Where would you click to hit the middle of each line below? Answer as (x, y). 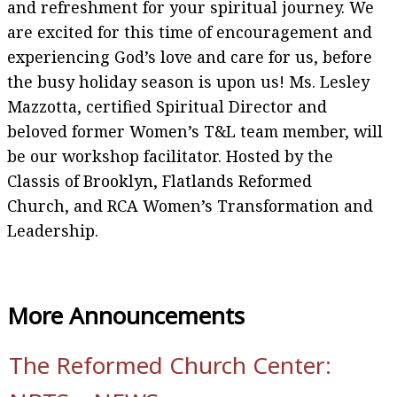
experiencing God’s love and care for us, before (190, 56)
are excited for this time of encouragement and (190, 31)
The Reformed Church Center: (170, 365)
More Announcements (126, 315)
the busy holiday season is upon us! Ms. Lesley (188, 81)
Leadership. (53, 230)
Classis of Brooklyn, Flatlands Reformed (160, 180)
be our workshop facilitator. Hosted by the (170, 156)
